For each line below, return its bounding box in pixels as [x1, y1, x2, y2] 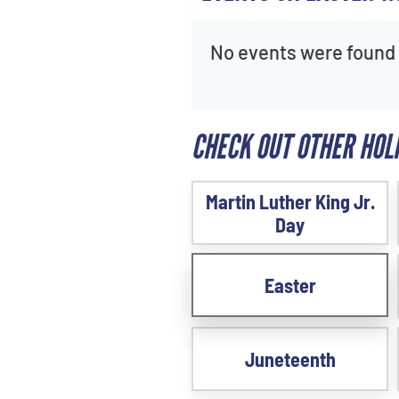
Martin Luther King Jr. [205, 190, 375, 213]
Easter [264, 273, 316, 297]
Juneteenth [244, 347, 336, 370]
